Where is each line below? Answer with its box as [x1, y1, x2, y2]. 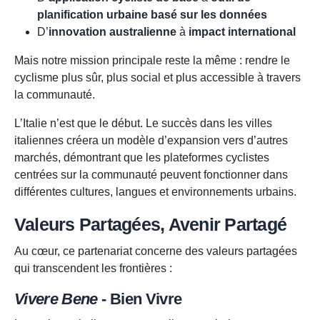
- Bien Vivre [97, 290, 182, 309]
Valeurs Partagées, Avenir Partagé [14, 214, 287, 235]
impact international [189, 26, 296, 39]
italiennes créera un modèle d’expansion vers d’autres [14, 134, 288, 147]
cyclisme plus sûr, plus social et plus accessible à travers [14, 71, 301, 84]
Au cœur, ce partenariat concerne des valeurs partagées [14, 245, 297, 258]
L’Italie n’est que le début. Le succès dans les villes [14, 117, 272, 130]
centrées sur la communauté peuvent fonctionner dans [14, 169, 288, 181]
